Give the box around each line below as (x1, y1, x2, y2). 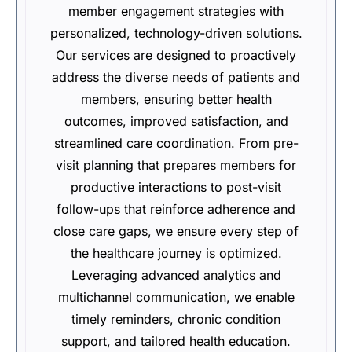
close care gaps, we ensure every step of (53, 223, 299, 239)
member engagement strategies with (68, 3, 284, 19)
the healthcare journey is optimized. (70, 245, 282, 261)
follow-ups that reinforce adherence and (57, 201, 295, 217)
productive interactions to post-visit (71, 179, 281, 195)
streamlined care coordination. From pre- (53, 135, 299, 151)
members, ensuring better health (80, 91, 272, 107)
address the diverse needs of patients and (52, 69, 300, 85)
